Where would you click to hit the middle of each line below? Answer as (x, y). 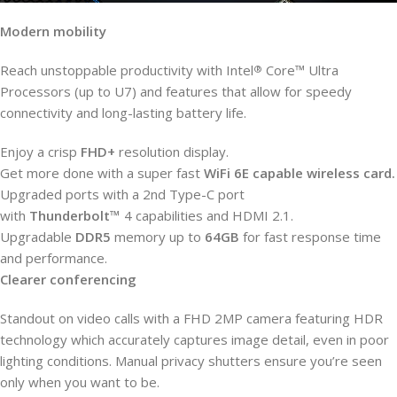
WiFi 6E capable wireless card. (300, 172)
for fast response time (310, 236)
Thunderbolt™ (77, 215)
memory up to (158, 236)
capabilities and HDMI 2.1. (214, 215)
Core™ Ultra (300, 70)
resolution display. (172, 151)
